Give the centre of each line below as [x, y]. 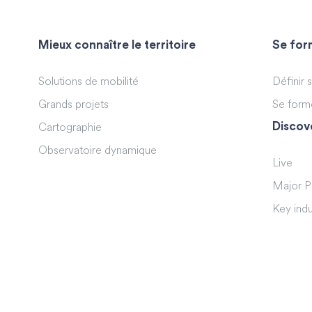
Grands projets [74, 105]
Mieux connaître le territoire [117, 45]
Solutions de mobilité [89, 82]
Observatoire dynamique [98, 151]
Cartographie [70, 128]
